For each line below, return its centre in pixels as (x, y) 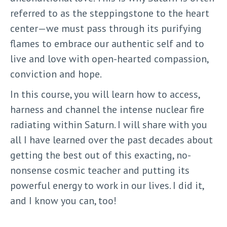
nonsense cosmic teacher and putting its (100, 171)
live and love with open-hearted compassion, (109, 59)
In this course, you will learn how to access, (105, 94)
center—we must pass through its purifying (106, 29)
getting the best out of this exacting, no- (101, 155)
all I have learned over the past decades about (111, 140)
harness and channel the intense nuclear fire (107, 110)
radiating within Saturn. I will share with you (109, 125)
